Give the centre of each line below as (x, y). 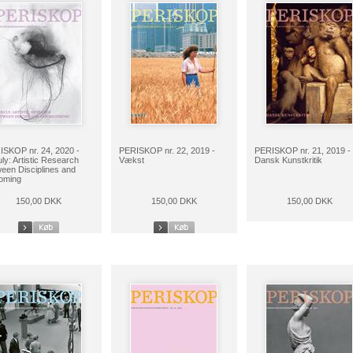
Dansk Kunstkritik (288, 160)
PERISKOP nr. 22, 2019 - (167, 150)
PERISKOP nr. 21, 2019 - (302, 150)
